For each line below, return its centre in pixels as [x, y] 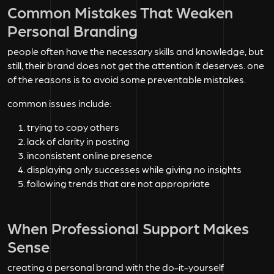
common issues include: [59, 103]
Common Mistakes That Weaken [120, 12]
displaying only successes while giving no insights [134, 169]
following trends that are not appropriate [118, 183]
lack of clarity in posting [78, 141]
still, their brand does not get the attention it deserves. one [136, 65]
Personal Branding [72, 30]
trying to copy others [73, 127]
